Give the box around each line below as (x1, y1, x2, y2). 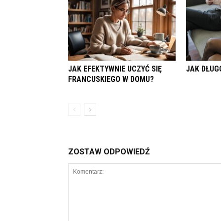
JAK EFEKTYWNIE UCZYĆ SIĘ (68, 64, 162, 74)
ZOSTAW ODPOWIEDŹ (68, 147, 150, 156)
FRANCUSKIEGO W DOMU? (68, 74, 154, 84)
